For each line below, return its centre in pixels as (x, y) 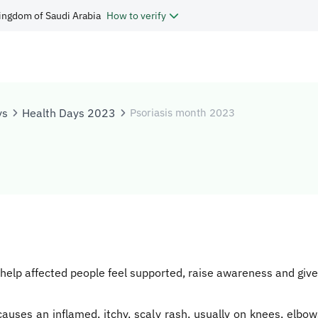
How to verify (136, 15)
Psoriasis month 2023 (182, 113)
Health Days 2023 (69, 113)
